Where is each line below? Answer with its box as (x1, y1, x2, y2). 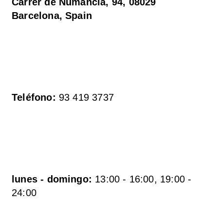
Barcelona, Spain (12, 10, 92, 21)
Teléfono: (12, 92, 56, 103)
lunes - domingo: (12, 174, 92, 184)
